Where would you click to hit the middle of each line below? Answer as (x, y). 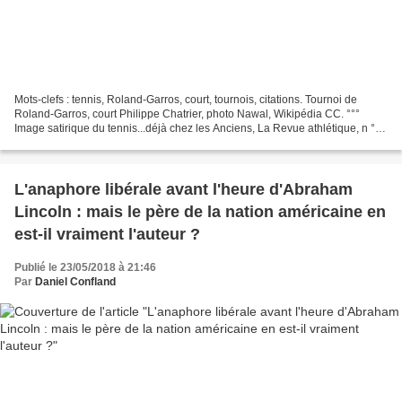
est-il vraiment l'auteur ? (107, 235)
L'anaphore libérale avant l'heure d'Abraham (184, 190)
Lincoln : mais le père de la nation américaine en (200, 212)
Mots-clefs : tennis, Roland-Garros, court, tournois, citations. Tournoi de (186, 100)
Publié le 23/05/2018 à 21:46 (85, 268)
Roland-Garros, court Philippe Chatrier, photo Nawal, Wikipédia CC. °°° (187, 114)
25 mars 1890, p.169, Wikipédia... (96, 143)
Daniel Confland (75, 282)
